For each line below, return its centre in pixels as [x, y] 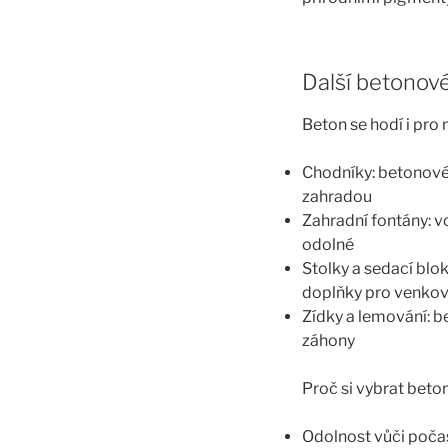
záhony [328, 341]
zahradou [337, 197]
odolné [328, 245]
